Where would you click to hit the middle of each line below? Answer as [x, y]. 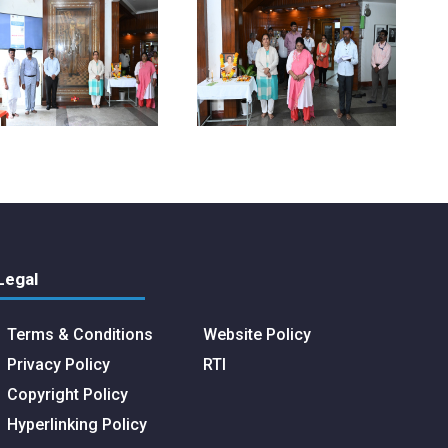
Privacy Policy [59, 365]
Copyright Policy [68, 395]
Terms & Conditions [80, 335]
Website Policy [256, 335]
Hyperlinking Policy [77, 425]
